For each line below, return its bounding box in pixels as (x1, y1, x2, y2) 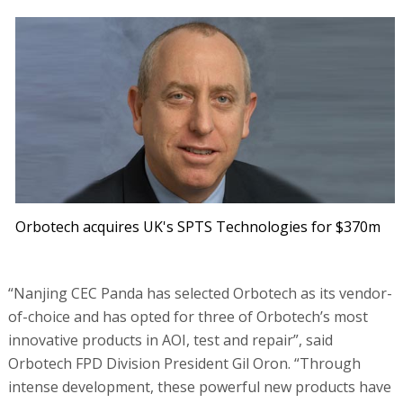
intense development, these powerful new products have (7, 376, 391, 397)
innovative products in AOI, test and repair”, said (7, 329, 333, 350)
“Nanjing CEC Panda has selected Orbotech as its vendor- (7, 282, 392, 303)
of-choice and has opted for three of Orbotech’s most (7, 306, 368, 327)
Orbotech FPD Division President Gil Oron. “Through (7, 353, 361, 373)
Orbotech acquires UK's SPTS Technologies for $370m (15, 216, 381, 237)
